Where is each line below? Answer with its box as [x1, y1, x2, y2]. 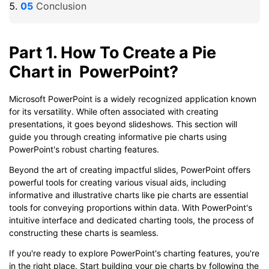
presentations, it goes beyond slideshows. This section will [9, 119, 237, 130]
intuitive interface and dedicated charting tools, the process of [9, 215, 254, 226]
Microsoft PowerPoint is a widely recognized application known [9, 94, 256, 104]
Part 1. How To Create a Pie [9, 43, 216, 62]
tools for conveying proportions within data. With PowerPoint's [9, 202, 252, 213]
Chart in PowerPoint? [9, 62, 178, 82]
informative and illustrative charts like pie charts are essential [9, 190, 248, 201]
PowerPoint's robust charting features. [9, 144, 159, 155]
